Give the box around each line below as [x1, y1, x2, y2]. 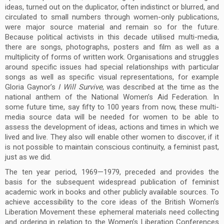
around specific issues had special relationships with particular [5, 62, 219, 71]
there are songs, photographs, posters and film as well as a [5, 42, 219, 51]
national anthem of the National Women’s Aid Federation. [5, 92, 209, 101]
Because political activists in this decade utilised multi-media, [5, 32, 219, 41]
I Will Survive [58, 82, 102, 91]
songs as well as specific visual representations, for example [5, 72, 219, 81]
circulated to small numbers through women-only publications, [5, 12, 219, 21]
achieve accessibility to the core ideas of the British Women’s [5, 197, 219, 206]
